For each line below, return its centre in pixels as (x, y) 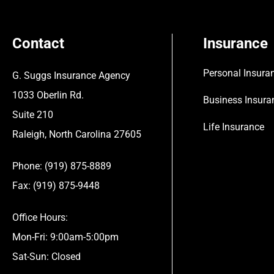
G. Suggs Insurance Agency (71, 75)
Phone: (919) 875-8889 (62, 166)
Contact (38, 43)
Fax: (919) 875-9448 (56, 185)
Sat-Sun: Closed (46, 256)
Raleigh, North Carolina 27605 (77, 134)
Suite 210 (33, 114)
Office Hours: (40, 217)
